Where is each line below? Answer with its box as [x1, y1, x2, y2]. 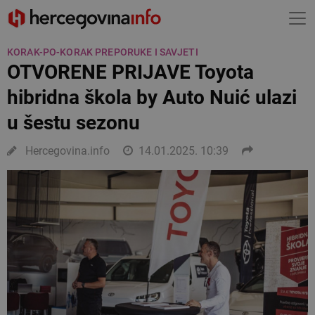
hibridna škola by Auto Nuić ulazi [7, 86, 297, 109]
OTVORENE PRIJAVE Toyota [7, 60, 254, 84]
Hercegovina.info [22, 144, 110, 157]
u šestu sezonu [7, 111, 140, 134]
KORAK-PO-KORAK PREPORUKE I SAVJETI [7, 46, 198, 58]
